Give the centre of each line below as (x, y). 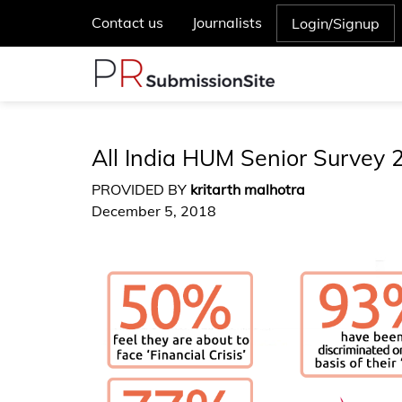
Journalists (227, 22)
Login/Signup (336, 23)
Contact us (127, 22)
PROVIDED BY (141, 189)
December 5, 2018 (154, 211)
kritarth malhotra (248, 189)
